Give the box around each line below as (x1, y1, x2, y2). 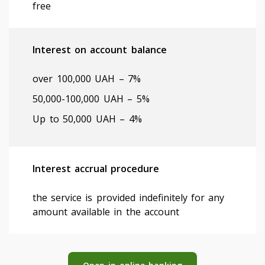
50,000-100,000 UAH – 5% (33, 92, 150, 105)
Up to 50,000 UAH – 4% (33, 112, 142, 125)
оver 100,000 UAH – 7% (33, 72, 141, 85)
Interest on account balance (33, 43, 167, 56)
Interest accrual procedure (33, 161, 160, 175)
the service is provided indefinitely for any (33, 190, 225, 204)
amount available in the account (33, 205, 179, 218)
